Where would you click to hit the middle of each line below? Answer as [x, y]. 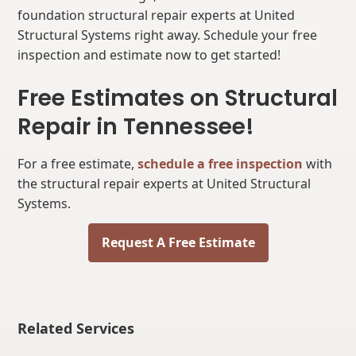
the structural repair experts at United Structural [164, 184]
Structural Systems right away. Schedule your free [168, 35]
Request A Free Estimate [178, 242]
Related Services [76, 328]
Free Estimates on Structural [178, 98]
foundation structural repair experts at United [157, 15]
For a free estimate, [78, 164]
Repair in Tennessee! [136, 127]
